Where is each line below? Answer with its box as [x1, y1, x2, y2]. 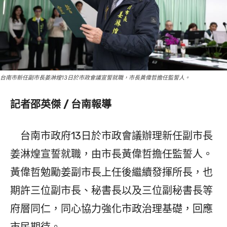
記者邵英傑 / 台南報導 [10, 98, 111, 111]
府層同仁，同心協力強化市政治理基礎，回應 [10, 203, 213, 215]
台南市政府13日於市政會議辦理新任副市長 [10, 130, 213, 142]
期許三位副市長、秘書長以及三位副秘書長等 [10, 184, 213, 197]
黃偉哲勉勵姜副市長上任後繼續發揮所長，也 [10, 166, 213, 179]
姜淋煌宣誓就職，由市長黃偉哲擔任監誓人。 [10, 148, 213, 161]
